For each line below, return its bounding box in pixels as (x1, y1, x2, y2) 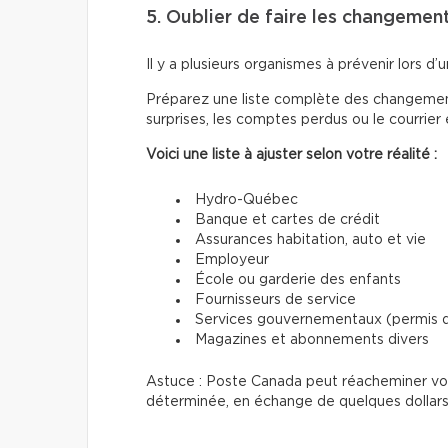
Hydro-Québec (195, 192, 298, 207)
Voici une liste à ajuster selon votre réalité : (146, 147, 437, 162)
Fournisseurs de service (195, 292, 356, 307)
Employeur (195, 252, 269, 267)
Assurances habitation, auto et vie (195, 232, 426, 247)
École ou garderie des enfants (195, 272, 401, 287)
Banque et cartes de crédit (195, 212, 380, 227)
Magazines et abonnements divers (195, 332, 429, 347)
